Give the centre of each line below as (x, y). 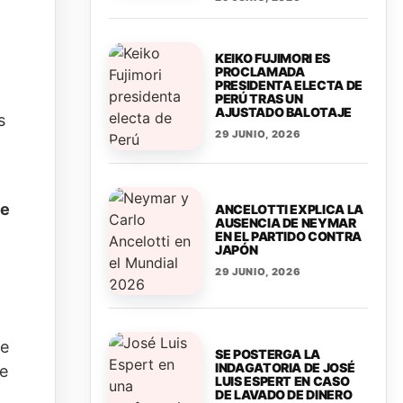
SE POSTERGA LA (268, 354)
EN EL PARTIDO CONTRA (288, 236)
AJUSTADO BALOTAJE (284, 112)
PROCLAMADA (260, 71)
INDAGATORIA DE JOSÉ (285, 367)
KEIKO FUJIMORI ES (273, 58)
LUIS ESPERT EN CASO (282, 381)
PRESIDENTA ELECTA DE (289, 85)
